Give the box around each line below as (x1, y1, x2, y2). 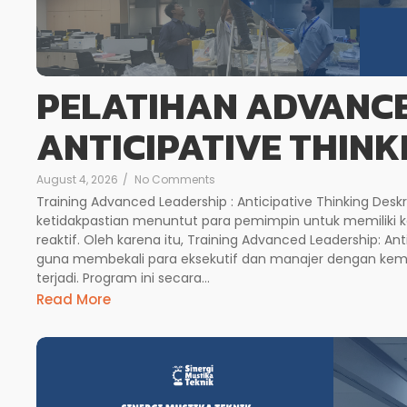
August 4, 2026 (36, 171, 118, 187)
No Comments (134, 171, 215, 187)
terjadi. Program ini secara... (36, 268, 210, 287)
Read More (36, 290, 111, 310)
